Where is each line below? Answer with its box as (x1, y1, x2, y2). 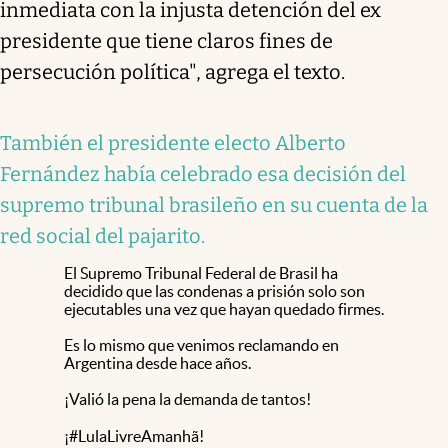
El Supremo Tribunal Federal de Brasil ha (64, 263, 338, 282)
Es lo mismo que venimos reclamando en (64, 335, 339, 354)
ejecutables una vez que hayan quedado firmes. (64, 299, 384, 318)
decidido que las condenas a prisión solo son (64, 281, 365, 300)
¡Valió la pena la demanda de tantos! (64, 389, 311, 408)
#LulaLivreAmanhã (69, 426, 199, 445)
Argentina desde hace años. (64, 353, 251, 372)
